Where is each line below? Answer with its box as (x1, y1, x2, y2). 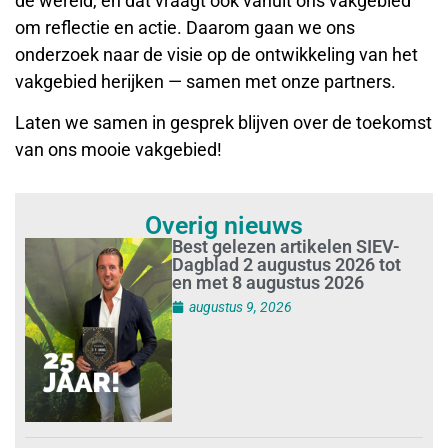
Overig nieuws (145, 210, 303, 240)
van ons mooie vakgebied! (15, 139, 226, 161)
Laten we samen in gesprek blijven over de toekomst (15, 112, 432, 134)
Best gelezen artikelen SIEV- (172, 235, 401, 257)
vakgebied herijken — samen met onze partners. (15, 71, 396, 93)
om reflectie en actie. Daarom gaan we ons (15, 17, 355, 39)
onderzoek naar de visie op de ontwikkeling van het (15, 44, 418, 66)
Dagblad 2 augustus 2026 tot (172, 253, 402, 275)
